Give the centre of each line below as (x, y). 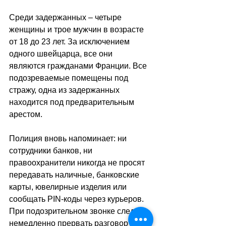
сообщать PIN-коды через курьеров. (77, 199)
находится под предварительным (73, 102)
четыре (108, 18)
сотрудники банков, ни (52, 151)
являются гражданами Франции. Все (79, 66)
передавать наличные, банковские (75, 175)
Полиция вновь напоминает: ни (69, 139)
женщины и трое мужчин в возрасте (77, 30)
